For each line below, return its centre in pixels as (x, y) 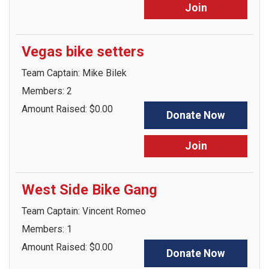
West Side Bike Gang (89, 190)
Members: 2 (47, 91)
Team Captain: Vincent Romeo (84, 211)
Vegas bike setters (83, 52)
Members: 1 (47, 229)
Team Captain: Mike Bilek (74, 73)
